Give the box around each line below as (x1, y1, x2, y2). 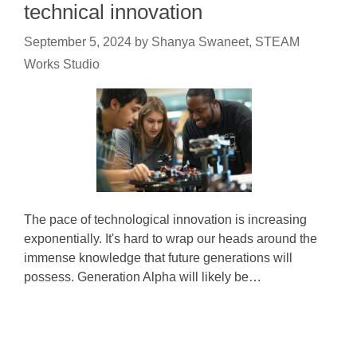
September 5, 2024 (24, 35, 131, 49)
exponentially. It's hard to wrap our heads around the (24, 232, 317, 245)
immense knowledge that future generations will (24, 251, 292, 265)
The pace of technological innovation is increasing (24, 213, 307, 226)
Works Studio (24, 57, 100, 71)
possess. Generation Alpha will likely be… (24, 270, 261, 284)
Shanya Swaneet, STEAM (151, 35, 300, 49)
